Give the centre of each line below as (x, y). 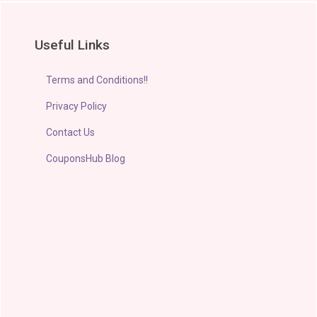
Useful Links (73, 45)
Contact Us (71, 132)
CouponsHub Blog (86, 158)
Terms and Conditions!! (97, 80)
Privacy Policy (77, 106)
